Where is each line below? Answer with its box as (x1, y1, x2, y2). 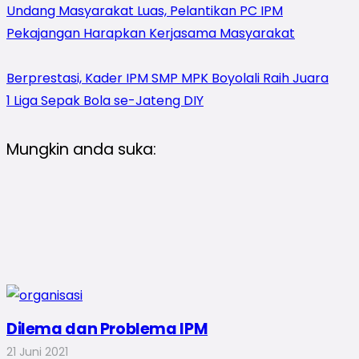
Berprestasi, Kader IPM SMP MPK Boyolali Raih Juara (6, 68, 329, 87)
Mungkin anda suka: (6, 138, 156, 160)
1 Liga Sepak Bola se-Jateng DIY (6, 91, 204, 110)
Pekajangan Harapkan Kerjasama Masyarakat (6, 23, 295, 42)
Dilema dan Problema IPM (6, 318, 208, 341)
